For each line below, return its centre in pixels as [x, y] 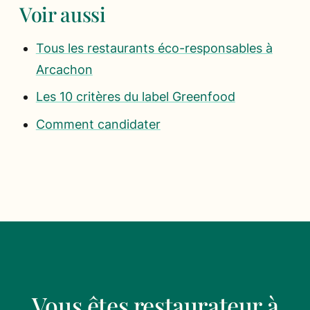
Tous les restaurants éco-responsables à [154, 48]
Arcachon [64, 69]
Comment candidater [98, 124]
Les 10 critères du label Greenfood [135, 97]
